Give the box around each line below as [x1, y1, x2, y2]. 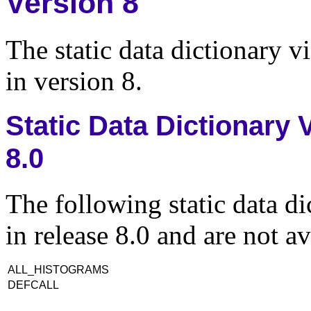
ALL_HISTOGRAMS [8, 263, 112, 276]
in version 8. [6, 66, 142, 96]
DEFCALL [8, 278, 61, 291]
